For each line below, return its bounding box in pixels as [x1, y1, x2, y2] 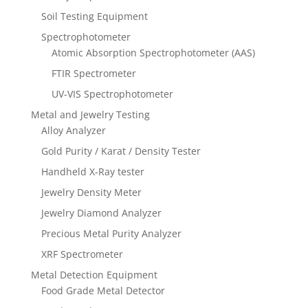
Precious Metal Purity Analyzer [41, 227, 181, 241]
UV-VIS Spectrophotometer [51, 87, 173, 101]
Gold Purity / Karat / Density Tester [41, 144, 201, 158]
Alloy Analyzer [41, 124, 106, 137]
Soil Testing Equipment [41, 10, 148, 23]
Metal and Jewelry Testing [30, 108, 150, 122]
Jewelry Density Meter [41, 186, 142, 199]
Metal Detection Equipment [30, 268, 157, 282]
